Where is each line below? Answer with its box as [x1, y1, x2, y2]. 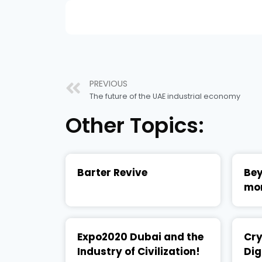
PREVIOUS [89, 77, 127, 89]
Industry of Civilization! [77, 244, 200, 259]
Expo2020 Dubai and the [77, 230, 204, 244]
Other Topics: [65, 111, 204, 141]
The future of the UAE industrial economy [89, 91, 240, 101]
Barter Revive [77, 166, 147, 180]
